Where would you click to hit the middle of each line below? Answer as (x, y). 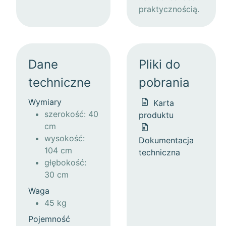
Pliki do (159, 65)
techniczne (60, 83)
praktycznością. (169, 9)
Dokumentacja (166, 140)
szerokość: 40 (71, 114)
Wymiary (45, 102)
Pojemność (49, 219)
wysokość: (65, 138)
